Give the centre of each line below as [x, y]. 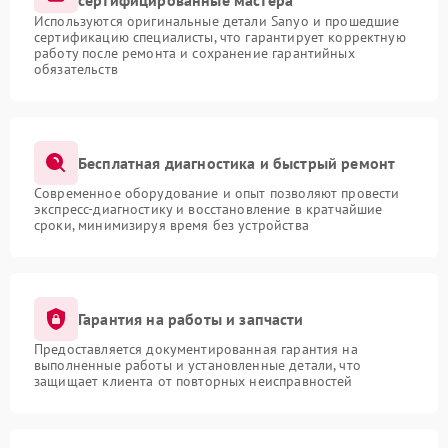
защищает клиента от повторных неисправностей [193, 381]
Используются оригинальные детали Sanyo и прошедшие [217, 21]
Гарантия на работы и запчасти [191, 318]
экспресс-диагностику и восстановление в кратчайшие [208, 209]
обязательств [76, 69]
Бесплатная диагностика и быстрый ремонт [237, 162]
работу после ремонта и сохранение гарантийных [194, 53]
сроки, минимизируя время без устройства [171, 225]
